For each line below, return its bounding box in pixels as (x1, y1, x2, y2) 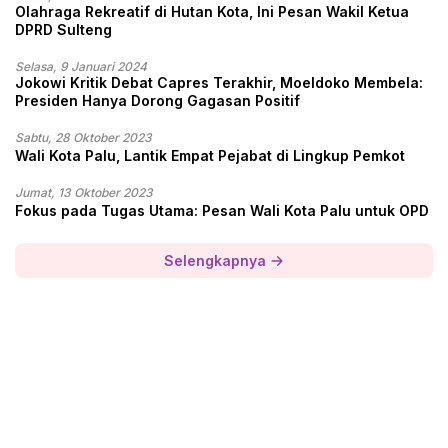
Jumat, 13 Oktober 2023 (15, 185, 153, 201)
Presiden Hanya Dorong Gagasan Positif (15, 92, 300, 110)
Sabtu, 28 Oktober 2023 (15, 130, 152, 146)
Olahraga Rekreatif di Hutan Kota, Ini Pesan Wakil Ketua (15, 3, 409, 21)
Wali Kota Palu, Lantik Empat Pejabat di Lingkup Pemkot (15, 147, 405, 165)
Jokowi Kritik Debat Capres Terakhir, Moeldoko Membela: (15, 74, 423, 92)
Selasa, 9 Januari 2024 (15, 59, 147, 75)
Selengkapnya (164, 252, 270, 270)
